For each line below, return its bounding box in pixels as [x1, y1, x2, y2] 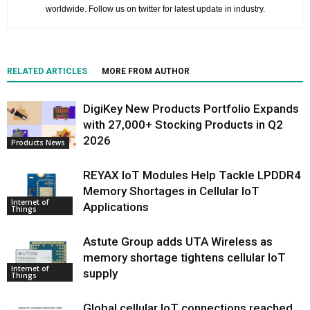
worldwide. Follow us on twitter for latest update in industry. [45, 3, 265, 14]
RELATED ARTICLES [7, 66, 87, 76]
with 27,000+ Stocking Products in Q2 [83, 117, 283, 131]
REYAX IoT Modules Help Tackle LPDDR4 [83, 167, 301, 182]
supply [83, 266, 118, 280]
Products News [11, 137, 65, 147]
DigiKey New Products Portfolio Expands [83, 101, 299, 116]
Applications [83, 199, 149, 214]
